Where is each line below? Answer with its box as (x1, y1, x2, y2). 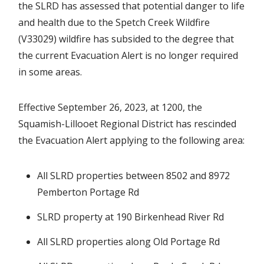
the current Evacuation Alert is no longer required (18, 48, 239, 62)
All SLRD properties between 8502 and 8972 (37, 169, 230, 182)
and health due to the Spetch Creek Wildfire (18, 15, 210, 29)
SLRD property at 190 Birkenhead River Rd (37, 210, 225, 223)
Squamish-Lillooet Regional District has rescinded (18, 117, 237, 130)
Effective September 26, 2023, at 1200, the (18, 100, 203, 114)
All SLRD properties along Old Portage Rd (37, 235, 220, 248)
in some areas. (18, 65, 82, 78)
